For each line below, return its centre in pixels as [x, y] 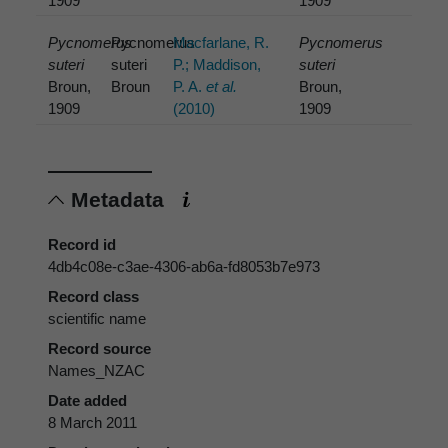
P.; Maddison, [217, 65]
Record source [99, 348]
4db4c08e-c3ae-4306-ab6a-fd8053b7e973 [184, 266]
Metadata [120, 199]
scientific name [97, 318]
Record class [93, 296]
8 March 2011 [92, 422]
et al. [222, 87]
